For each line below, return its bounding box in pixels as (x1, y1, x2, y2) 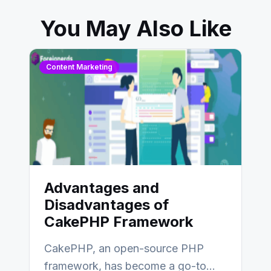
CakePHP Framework (44, 213, 193, 230)
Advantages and (44, 179, 159, 197)
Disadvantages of (44, 196, 169, 214)
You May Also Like (39, 15, 232, 42)
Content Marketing (46, 62, 113, 71)
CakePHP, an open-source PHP (44, 242, 204, 255)
